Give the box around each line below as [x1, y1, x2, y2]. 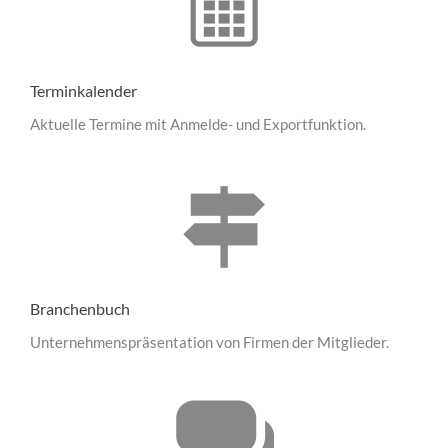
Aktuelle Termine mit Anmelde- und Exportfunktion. [29, 114, 366, 133]
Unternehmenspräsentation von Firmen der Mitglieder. [29, 332, 389, 351]
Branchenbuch [29, 298, 130, 318]
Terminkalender [29, 80, 137, 100]
